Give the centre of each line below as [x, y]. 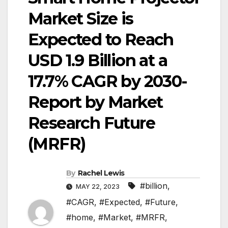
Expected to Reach [101, 40]
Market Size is [81, 19]
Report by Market [95, 102]
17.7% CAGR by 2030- [108, 81]
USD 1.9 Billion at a [97, 61]
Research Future [91, 123]
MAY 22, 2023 [98, 187]
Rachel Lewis [101, 173]
